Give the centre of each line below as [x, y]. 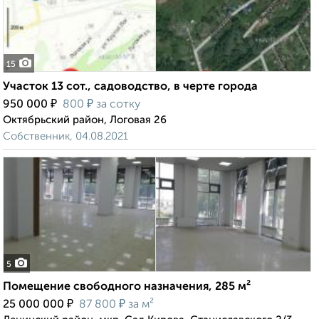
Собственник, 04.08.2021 [66, 137]
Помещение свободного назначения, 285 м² [127, 287]
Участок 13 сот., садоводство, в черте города [130, 87]
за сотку [117, 105]
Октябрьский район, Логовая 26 [85, 120]
